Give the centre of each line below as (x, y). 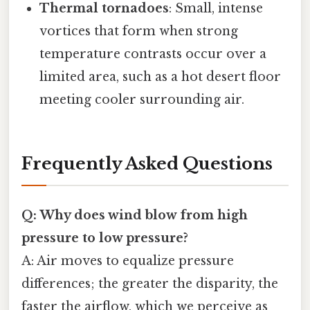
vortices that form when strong (139, 31)
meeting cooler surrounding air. (142, 100)
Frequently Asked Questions (147, 164)
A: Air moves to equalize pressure (128, 261)
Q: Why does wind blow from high (135, 216)
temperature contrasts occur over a (153, 54)
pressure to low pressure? (105, 238)
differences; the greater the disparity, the (150, 284)
